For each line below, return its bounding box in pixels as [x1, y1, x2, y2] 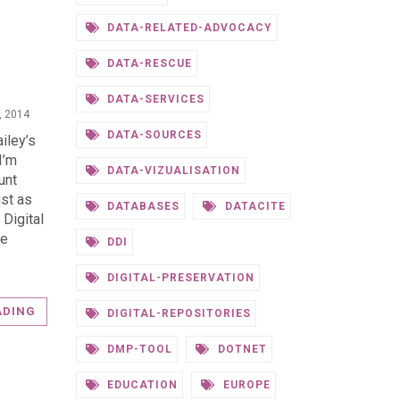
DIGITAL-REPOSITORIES [104, 307, 251, 320]
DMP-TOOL [104, 343, 173, 355]
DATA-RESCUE [104, 57, 192, 70]
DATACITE [221, 200, 286, 212]
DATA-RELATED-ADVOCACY [104, 21, 272, 34]
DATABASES [104, 200, 180, 212]
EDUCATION [104, 379, 179, 391]
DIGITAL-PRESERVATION [104, 271, 254, 284]
